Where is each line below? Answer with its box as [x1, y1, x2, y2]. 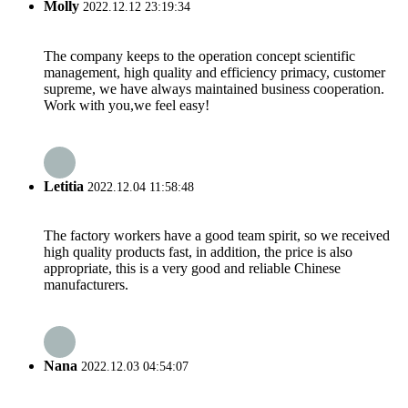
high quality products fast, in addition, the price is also [44, 244, 352, 260]
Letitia [44, 178, 84, 194]
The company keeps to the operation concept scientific [44, 47, 355, 64]
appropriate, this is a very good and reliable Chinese [44, 260, 341, 277]
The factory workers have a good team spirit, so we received [44, 228, 390, 244]
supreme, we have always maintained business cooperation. [44, 80, 384, 97]
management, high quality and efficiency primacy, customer [44, 64, 385, 80]
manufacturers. [44, 277, 128, 293]
